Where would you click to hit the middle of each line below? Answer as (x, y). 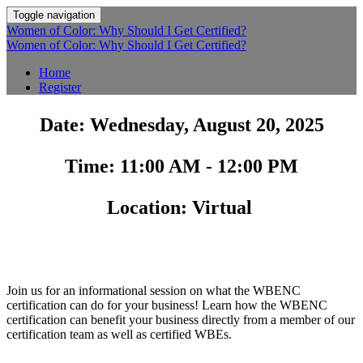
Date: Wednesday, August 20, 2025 (181, 125)
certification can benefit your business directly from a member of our (181, 320)
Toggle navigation (54, 15)
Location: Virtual (181, 207)
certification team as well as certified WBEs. (121, 334)
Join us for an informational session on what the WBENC (154, 290)
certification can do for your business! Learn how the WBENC (167, 305)
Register (60, 87)
